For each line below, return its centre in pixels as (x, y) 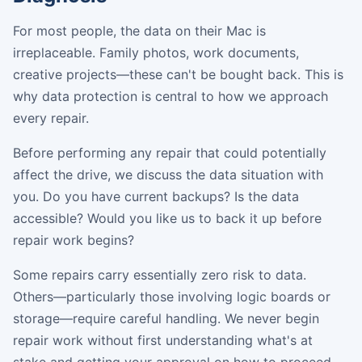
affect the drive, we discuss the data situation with (168, 174)
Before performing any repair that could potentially (170, 152)
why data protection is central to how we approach (170, 96)
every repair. (51, 118)
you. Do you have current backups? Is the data (156, 196)
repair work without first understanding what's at (163, 340)
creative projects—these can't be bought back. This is (178, 74)
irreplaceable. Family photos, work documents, (156, 52)
